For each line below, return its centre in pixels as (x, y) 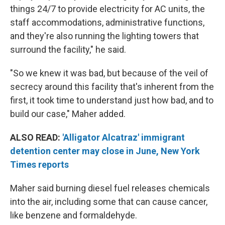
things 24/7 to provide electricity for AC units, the (107, 9)
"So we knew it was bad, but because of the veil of (109, 73)
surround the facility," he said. (68, 50)
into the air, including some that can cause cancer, (109, 202)
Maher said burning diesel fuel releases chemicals (110, 188)
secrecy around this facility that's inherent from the (112, 87)
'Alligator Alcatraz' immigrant (124, 138)
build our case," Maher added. (68, 114)
